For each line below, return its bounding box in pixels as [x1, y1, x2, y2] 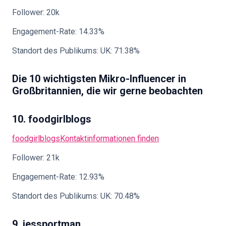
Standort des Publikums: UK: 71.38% [12, 46, 140, 55]
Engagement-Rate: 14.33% [12, 27, 104, 36]
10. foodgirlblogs [12, 113, 91, 125]
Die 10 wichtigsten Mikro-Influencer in [12, 73, 186, 85]
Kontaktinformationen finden [60, 134, 159, 143]
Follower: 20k [12, 8, 60, 17]
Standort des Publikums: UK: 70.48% [12, 191, 140, 201]
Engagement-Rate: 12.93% [12, 172, 104, 182]
